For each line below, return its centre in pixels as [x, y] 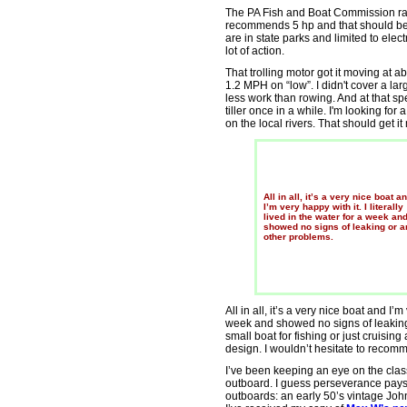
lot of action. [255, 51]
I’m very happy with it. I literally [333, 207]
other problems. [298, 237]
